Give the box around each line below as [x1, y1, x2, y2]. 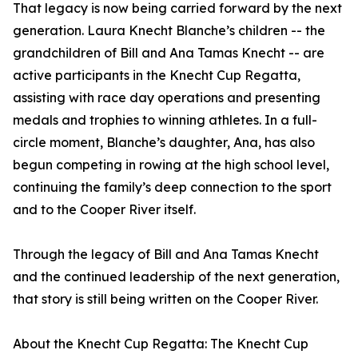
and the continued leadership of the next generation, [13, 268, 340, 285]
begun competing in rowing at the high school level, [13, 157, 329, 173]
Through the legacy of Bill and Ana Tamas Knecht [13, 246, 319, 263]
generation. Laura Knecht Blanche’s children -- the [13, 22, 325, 39]
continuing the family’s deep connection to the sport [13, 179, 332, 196]
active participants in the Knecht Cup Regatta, [13, 67, 300, 84]
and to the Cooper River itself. [13, 201, 196, 218]
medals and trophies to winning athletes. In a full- [13, 112, 317, 129]
